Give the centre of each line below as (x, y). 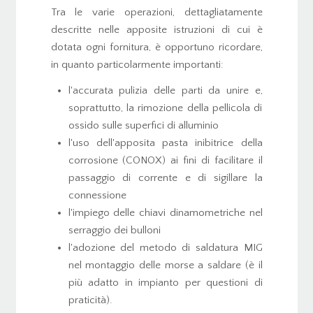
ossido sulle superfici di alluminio (143, 126)
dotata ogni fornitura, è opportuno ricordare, (156, 47)
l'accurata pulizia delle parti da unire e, (165, 91)
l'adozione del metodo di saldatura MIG (165, 248)
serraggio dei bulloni (114, 231)
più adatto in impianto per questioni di (165, 283)
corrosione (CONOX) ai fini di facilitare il (165, 161)
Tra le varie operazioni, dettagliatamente (156, 12)
